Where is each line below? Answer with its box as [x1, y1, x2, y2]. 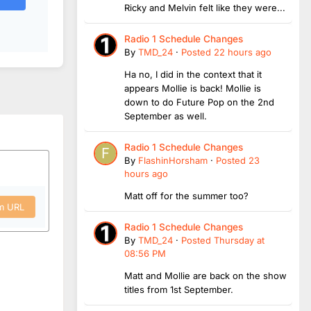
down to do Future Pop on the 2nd [124, 96, 274, 108]
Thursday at [214, 234, 264, 246]
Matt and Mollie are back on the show [124, 269, 287, 281]
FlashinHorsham [138, 154, 208, 166]
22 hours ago [214, 46, 271, 58]
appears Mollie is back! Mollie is [124, 82, 261, 94]
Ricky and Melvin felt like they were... [124, 1, 285, 13]
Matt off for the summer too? [124, 190, 249, 201]
